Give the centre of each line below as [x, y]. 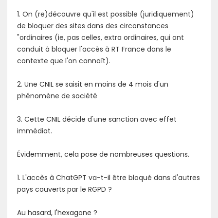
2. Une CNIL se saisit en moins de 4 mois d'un [93, 84]
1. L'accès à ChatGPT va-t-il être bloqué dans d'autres [109, 177]
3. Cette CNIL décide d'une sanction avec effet [97, 119]
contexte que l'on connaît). [64, 61]
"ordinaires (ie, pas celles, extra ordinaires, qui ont [100, 37]
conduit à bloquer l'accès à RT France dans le [94, 49]
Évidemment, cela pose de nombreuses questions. [103, 154]
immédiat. [35, 131]
